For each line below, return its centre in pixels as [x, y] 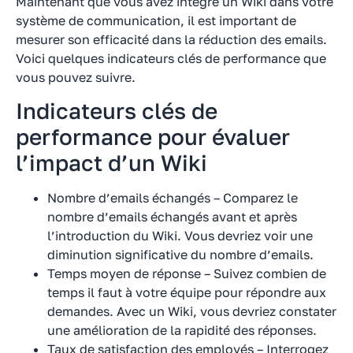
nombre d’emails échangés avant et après [172, 217]
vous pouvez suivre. [76, 77]
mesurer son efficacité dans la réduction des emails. [171, 39]
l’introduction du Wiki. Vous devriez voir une [180, 236]
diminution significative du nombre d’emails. [180, 255]
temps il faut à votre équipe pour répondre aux [187, 293]
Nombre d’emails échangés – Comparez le [173, 198]
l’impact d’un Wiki [111, 163]
